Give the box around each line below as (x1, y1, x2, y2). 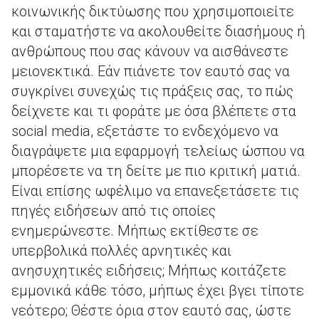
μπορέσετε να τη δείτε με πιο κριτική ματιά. (11, 162, 300, 179)
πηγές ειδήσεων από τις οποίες (11, 202, 216, 219)
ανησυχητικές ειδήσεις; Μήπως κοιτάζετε (11, 262, 286, 279)
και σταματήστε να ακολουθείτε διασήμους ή (11, 23, 305, 40)
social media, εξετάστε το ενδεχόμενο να (11, 122, 278, 140)
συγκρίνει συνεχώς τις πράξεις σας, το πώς (11, 83, 293, 100)
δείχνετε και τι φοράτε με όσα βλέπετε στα (11, 103, 296, 120)
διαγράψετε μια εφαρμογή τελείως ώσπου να (11, 142, 305, 159)
